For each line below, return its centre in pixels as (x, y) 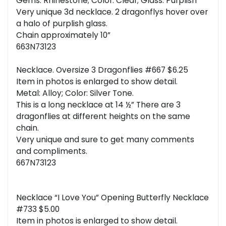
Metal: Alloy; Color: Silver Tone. (75, 93)
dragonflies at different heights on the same (103, 117)
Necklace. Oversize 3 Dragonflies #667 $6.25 (102, 70)
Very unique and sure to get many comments (105, 140)
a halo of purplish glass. (62, 24)
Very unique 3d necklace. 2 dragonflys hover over (112, 12)
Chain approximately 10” (63, 35)
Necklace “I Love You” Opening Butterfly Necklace (112, 198)
